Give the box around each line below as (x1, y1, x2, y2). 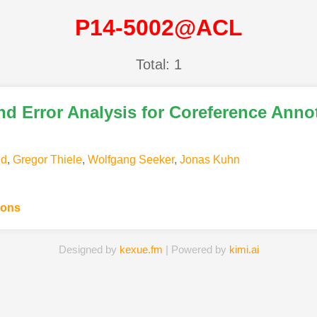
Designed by (58, 243, 120, 255)
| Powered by (162, 243, 229, 255)
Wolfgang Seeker (87, 153, 174, 166)
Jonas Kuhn (179, 153, 240, 166)
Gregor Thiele (12, 153, 82, 166)
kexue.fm (119, 243, 163, 255)
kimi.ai (229, 243, 259, 255)
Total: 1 (135, 56, 182, 72)
